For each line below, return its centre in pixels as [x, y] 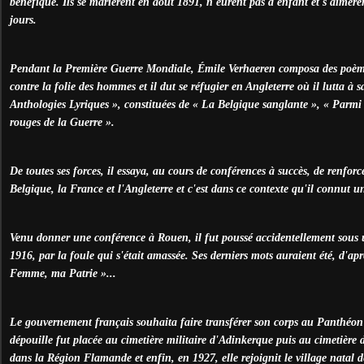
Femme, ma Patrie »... [63, 273]
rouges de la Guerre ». [62, 122]
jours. [23, 19]
